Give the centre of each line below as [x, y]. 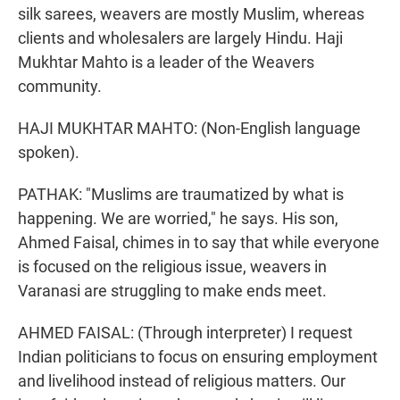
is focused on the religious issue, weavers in [172, 267]
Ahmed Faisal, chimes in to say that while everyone [199, 243]
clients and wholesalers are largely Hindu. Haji [180, 38]
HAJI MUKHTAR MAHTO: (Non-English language [189, 129]
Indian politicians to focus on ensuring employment [198, 357]
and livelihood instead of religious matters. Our [182, 381]
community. [60, 87]
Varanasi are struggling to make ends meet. [172, 291]
